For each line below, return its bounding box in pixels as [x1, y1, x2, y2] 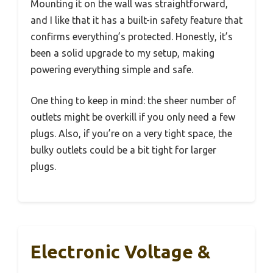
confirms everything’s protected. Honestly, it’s [30, 31, 233, 43]
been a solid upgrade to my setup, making [30, 48, 214, 59]
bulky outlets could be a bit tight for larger [30, 144, 216, 156]
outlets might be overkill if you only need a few [30, 112, 235, 123]
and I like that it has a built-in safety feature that [30, 15, 243, 26]
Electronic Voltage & [30, 241, 210, 263]
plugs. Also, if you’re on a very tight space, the [30, 128, 232, 140]
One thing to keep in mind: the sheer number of [30, 95, 236, 107]
